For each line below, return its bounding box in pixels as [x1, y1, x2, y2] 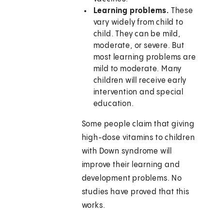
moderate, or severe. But [93, 42, 185, 50]
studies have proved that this [81, 188, 189, 197]
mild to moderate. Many [93, 65, 182, 74]
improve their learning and [81, 161, 180, 170]
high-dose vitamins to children [81, 134, 195, 142]
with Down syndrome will [81, 147, 172, 156]
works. [81, 201, 106, 210]
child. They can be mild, [93, 30, 181, 39]
